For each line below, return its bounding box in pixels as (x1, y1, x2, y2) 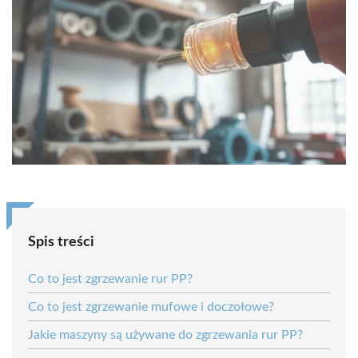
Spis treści (28, 234, 94, 249)
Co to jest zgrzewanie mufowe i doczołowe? (28, 300, 274, 313)
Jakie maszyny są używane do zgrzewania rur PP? (28, 328, 303, 341)
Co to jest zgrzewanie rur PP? (28, 272, 193, 285)
